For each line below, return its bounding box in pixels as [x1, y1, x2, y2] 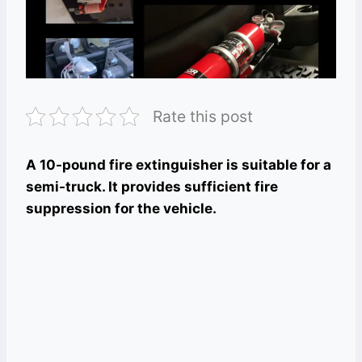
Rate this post [153, 107, 253, 127]
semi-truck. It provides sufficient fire [26, 179, 278, 196]
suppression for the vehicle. [26, 200, 217, 217]
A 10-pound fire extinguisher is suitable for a [26, 157, 331, 174]
